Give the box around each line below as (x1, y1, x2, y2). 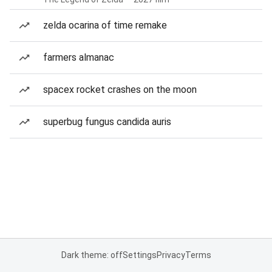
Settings (122, 250, 157, 260)
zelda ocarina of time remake (43, 19, 167, 31)
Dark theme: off (61, 250, 123, 260)
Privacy (156, 250, 185, 260)
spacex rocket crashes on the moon (43, 84, 197, 95)
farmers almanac (43, 52, 114, 63)
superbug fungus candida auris (43, 116, 171, 127)
